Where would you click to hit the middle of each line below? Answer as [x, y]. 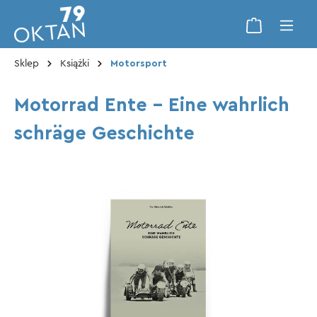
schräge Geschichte [104, 134]
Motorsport [139, 64]
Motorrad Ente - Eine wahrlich [152, 105]
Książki [75, 64]
